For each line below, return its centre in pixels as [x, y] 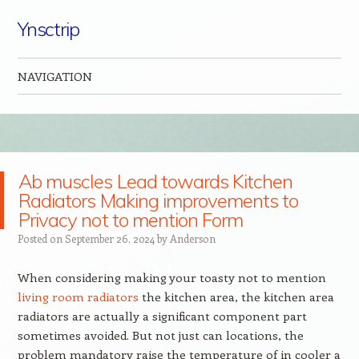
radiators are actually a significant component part [162, 316]
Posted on [41, 238]
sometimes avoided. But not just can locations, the [160, 335]
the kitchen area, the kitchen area [236, 296]
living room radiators [78, 296]
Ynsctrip [48, 29]
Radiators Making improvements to [159, 200]
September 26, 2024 [109, 238]
